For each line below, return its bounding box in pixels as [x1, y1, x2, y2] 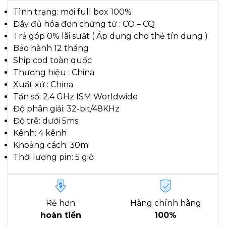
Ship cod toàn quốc [13, 55, 92, 65]
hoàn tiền [40, 210, 81, 220]
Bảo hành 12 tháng [13, 43, 89, 53]
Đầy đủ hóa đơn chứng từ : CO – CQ [13, 19, 155, 29]
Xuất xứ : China [13, 79, 73, 89]
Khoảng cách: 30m [13, 140, 88, 150]
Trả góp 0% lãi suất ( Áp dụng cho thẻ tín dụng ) [13, 31, 208, 41]
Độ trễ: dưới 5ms [13, 116, 78, 126]
